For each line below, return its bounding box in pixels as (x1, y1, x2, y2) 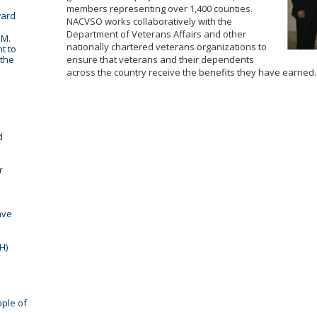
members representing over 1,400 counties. (67, 2, 253, 15)
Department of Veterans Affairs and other (67, 28, 247, 40)
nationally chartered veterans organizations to (67, 40, 267, 53)
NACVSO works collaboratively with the (67, 15, 233, 28)
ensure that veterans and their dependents (67, 53, 255, 66)
